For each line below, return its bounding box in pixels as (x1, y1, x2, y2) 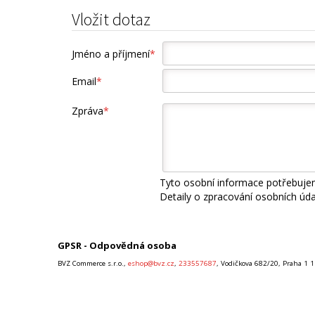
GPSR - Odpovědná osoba (58, 239, 176, 252)
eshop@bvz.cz (128, 258, 174, 268)
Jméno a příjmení (72, 47, 150, 61)
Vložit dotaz (72, 8, 150, 31)
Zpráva (72, 104, 103, 118)
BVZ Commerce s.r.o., (58, 258, 128, 268)
